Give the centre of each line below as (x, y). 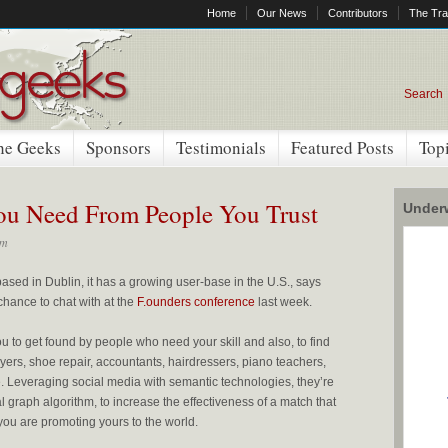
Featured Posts (342, 147)
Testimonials (221, 147)
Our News (282, 13)
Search (423, 94)
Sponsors (118, 147)
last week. (283, 302)
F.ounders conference (196, 302)
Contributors (358, 13)
